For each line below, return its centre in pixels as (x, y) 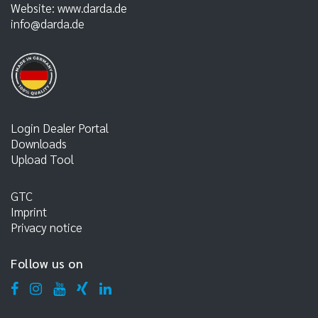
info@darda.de (48, 24)
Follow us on (47, 264)
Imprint (29, 212)
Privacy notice (46, 227)
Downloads (39, 144)
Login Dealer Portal (60, 128)
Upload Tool (42, 159)
